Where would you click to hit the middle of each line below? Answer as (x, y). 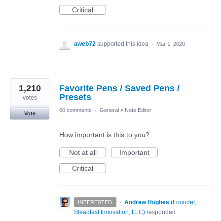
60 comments (75, 110)
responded (160, 212)
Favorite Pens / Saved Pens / (119, 88)
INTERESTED (95, 202)
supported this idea (124, 44)
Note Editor (138, 110)
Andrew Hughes (147, 202)
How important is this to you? (104, 134)
